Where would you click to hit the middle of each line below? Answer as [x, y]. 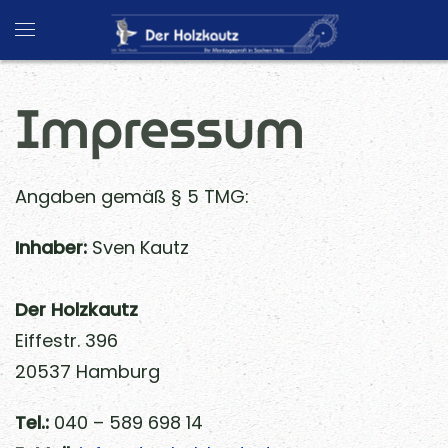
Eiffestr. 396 [66, 340]
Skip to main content [127, 48]
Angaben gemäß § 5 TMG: [132, 196]
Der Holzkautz [76, 309]
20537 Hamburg [87, 371]
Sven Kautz [138, 247]
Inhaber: [51, 247]
